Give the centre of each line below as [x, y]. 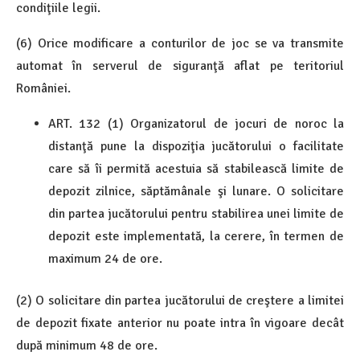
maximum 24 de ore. [105, 258]
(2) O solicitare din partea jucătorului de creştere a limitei [180, 300]
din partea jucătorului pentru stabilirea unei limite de [196, 213]
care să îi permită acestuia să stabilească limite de [196, 168]
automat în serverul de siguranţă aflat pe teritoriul [180, 65]
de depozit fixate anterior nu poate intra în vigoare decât [180, 323]
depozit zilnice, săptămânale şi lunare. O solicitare [196, 191]
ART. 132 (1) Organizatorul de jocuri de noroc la [196, 123]
